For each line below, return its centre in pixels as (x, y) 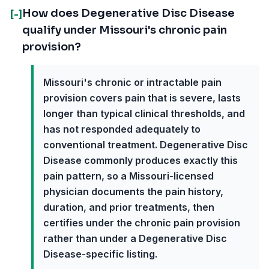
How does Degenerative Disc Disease (128, 13)
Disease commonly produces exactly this (141, 160)
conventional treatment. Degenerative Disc (146, 145)
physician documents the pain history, (133, 192)
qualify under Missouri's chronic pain (125, 30)
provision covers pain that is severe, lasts (142, 98)
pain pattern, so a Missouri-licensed (128, 176)
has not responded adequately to (122, 129)
